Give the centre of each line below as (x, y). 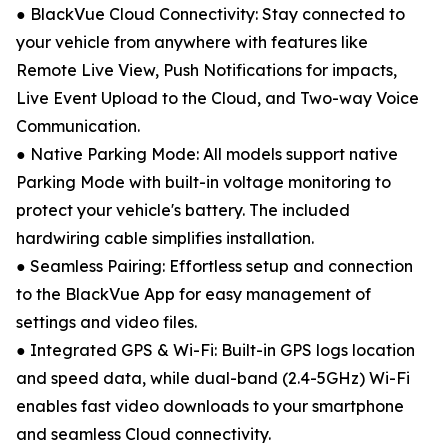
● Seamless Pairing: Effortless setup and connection (214, 266)
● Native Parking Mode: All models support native (207, 154)
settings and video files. (106, 322)
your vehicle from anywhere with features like (192, 42)
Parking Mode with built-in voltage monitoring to (203, 182)
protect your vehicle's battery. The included (183, 210)
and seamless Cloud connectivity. (143, 434)
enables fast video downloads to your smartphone (210, 406)
